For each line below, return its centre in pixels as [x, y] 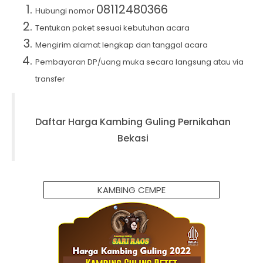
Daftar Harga [68, 122]
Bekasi [133, 138]
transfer [50, 79]
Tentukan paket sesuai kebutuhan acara [112, 28]
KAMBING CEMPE [131, 190]
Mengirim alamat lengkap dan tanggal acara [122, 45]
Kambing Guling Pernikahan [165, 122]
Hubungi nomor [66, 11]
